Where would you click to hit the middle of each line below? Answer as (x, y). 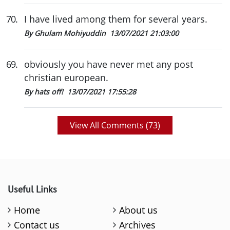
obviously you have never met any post (109, 64)
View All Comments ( (109, 125)
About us (139, 210)
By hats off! (45, 91)
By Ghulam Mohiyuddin (66, 33)
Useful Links (32, 189)
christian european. (66, 77)
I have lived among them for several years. (116, 19)
